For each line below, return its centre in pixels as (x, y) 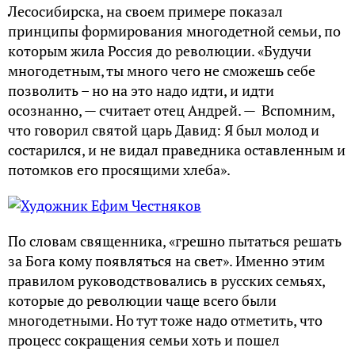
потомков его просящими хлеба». (119, 170)
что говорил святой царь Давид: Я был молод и (164, 130)
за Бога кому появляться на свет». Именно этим (166, 261)
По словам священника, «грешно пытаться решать (175, 241)
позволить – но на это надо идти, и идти (141, 90)
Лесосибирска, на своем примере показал (145, 11)
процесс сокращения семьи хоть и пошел (144, 340)
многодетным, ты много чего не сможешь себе (162, 71)
